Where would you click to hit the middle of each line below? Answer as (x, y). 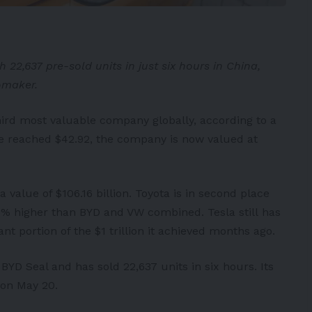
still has (258, 212)
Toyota (153, 193)
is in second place (220, 193)
